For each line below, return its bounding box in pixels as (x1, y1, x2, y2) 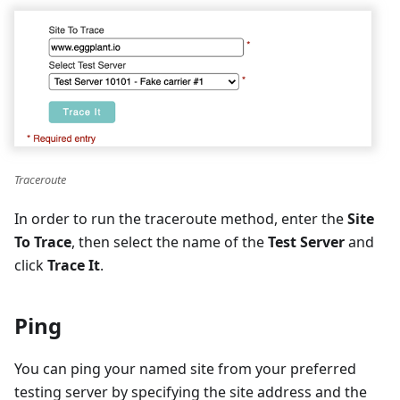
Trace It (47, 255, 100, 276)
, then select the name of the (71, 232, 268, 253)
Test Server (268, 232, 345, 253)
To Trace (14, 232, 71, 253)
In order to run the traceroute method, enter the (14, 209, 347, 229)
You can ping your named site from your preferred (14, 359, 356, 379)
